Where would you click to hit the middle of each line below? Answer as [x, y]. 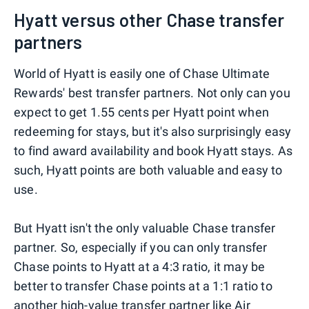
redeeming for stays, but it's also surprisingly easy [153, 131]
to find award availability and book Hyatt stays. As [153, 150]
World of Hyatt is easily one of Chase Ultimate [142, 73]
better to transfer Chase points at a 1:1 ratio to [143, 286]
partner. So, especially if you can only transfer [141, 247]
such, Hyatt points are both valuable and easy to [148, 170]
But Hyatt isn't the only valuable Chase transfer [145, 228]
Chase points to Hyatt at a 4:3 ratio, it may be [140, 266]
